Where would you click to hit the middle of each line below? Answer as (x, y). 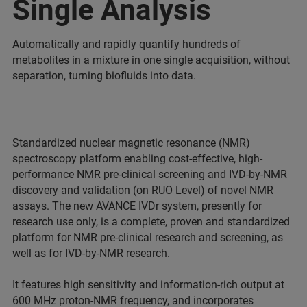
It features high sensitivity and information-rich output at (148, 285)
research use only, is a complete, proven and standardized (151, 222)
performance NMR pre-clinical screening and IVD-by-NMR (150, 174)
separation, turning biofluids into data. (104, 76)
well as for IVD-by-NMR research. (91, 253)
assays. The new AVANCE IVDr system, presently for (137, 206)
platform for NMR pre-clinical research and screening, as (148, 237)
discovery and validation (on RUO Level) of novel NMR (143, 190)
